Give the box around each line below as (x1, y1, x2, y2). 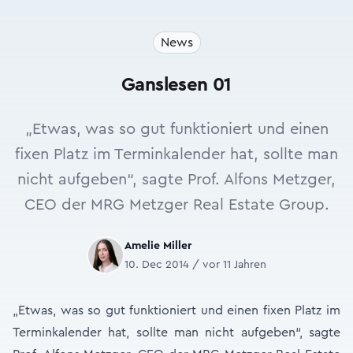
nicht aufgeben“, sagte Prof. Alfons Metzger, (17, 172, 336, 188)
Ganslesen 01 (121, 76, 232, 95)
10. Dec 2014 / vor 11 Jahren (124, 259, 266, 270)
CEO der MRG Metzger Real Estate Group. (24, 197, 329, 213)
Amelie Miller (124, 240, 191, 251)
